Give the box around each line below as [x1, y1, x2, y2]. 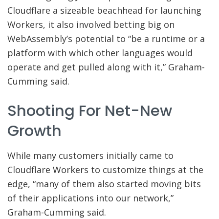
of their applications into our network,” [7, 192, 174, 204]
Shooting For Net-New [7, 100, 172, 122]
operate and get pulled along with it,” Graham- [7, 61, 205, 73]
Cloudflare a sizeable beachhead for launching [7, 4, 201, 16]
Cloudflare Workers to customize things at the [7, 163, 203, 175]
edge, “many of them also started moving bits [7, 177, 201, 190]
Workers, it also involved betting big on [7, 18, 175, 30]
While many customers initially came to [7, 149, 174, 161]
